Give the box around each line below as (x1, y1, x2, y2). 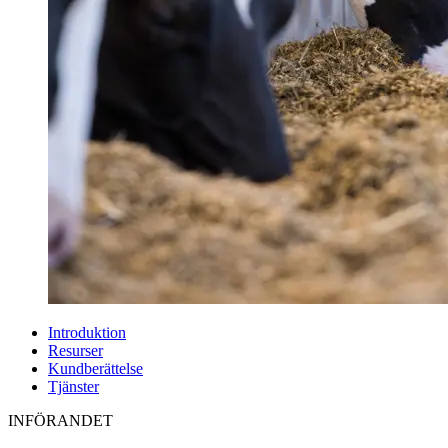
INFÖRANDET (8, 411, 113, 429)
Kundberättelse (48, 359, 143, 377)
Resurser (48, 341, 103, 359)
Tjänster (48, 377, 99, 395)
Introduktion (48, 323, 126, 341)
